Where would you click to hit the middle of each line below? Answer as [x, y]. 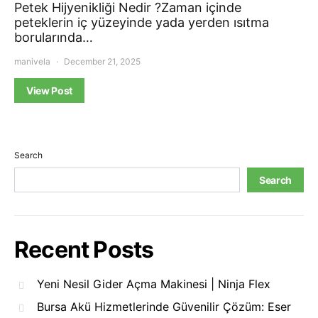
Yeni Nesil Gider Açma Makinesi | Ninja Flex [154, 284]
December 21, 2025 [102, 62]
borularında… [54, 38]
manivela [32, 62]
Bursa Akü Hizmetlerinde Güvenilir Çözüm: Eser [164, 307]
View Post [49, 91]
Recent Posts [84, 250]
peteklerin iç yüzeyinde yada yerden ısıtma [142, 23]
